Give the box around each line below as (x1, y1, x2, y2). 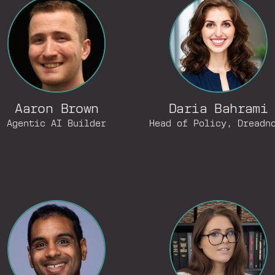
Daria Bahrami (169, 103, 268, 116)
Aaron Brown (15, 103, 99, 116)
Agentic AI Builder (7, 119, 107, 129)
